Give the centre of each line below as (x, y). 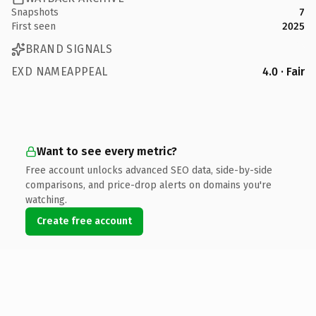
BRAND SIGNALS (69, 49)
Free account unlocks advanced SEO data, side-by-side (149, 170)
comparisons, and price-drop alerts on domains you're (148, 185)
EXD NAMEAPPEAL (60, 71)
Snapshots (35, 12)
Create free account (84, 221)
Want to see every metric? (107, 151)
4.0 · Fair (284, 71)
